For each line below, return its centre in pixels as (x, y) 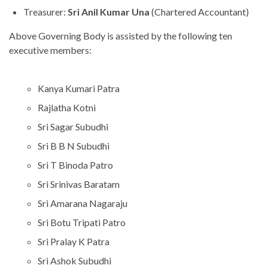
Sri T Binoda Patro (75, 165)
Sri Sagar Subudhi (73, 126)
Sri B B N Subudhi (74, 145)
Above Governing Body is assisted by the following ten (121, 35)
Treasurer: (45, 11)
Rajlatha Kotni (67, 107)
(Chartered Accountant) (200, 11)
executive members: (50, 50)
